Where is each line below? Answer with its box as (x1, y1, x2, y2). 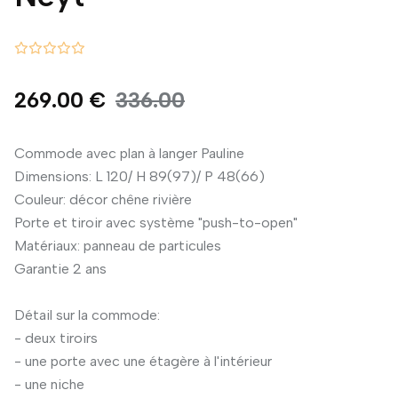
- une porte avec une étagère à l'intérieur (14, 353, 272, 370)
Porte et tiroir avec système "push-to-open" (14, 214, 298, 231)
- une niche (14, 376, 84, 393)
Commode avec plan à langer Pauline (14, 145, 244, 162)
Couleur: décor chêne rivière (14, 191, 192, 208)
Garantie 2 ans (14, 260, 107, 277)
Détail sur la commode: (14, 306, 160, 323)
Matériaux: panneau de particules (14, 237, 221, 254)
